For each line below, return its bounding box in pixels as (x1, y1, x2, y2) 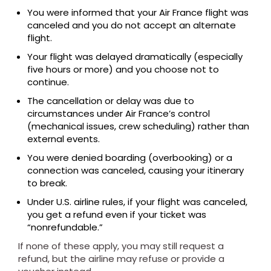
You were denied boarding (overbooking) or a (27, 151, 232, 164)
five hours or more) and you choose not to (27, 63, 219, 76)
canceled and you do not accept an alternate (27, 19, 236, 31)
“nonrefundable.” (27, 221, 103, 233)
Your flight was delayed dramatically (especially (27, 50, 243, 63)
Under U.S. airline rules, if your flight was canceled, (27, 195, 247, 208)
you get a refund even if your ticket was (27, 208, 206, 221)
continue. (27, 76, 69, 88)
